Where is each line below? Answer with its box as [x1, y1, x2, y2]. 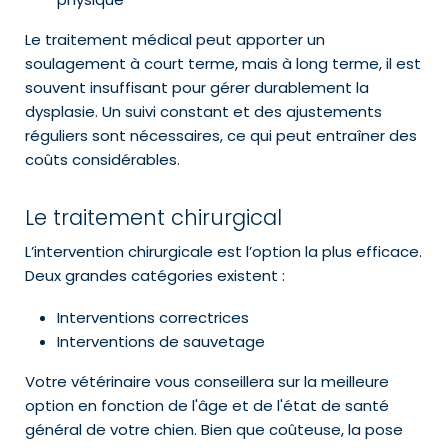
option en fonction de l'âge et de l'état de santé [25, 395, 389, 417]
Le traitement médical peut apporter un [25, 29, 325, 51]
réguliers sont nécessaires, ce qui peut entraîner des [25, 125, 417, 147]
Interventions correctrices [57, 307, 249, 329]
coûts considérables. [25, 149, 188, 171]
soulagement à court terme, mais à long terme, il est [25, 53, 421, 75]
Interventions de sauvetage [57, 331, 265, 353]
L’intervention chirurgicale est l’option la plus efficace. [25, 241, 422, 263]
